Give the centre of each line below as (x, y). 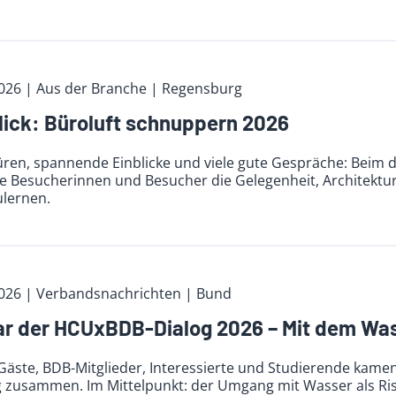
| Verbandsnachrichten (104, 294)
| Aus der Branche (87, 89)
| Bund (208, 294)
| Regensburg (196, 89)
